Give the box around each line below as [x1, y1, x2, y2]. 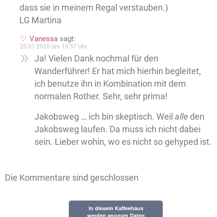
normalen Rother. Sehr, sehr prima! [34, 91, 168, 102]
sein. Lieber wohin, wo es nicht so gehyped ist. [34, 137, 212, 147]
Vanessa [30, 34, 58, 44]
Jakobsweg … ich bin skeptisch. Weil [34, 111, 175, 122]
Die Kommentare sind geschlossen [5, 172, 139, 183]
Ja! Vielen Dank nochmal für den [34, 53, 158, 64]
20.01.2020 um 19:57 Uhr [20, 43, 87, 50]
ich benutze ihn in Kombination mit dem [34, 78, 186, 89]
